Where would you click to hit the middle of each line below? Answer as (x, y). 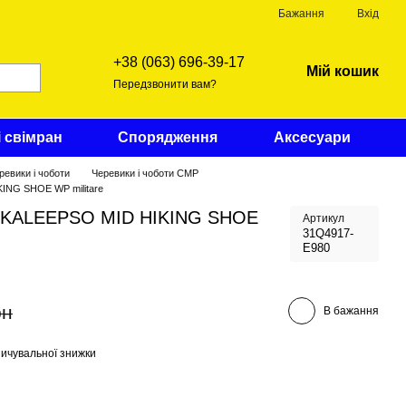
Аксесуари (313, 137)
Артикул (323, 218)
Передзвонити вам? (165, 84)
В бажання (351, 310)
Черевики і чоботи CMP (145, 173)
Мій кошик (343, 71)
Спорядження (168, 137)
